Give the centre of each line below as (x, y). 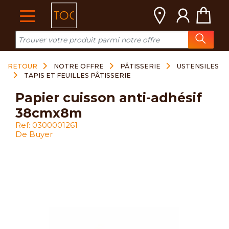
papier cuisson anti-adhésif (20, 98)
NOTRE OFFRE (79, 66)
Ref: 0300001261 (47, 125)
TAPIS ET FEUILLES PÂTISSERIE (77, 75)
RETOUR (22, 66)
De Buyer (34, 134)
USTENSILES (198, 66)
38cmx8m (49, 113)
